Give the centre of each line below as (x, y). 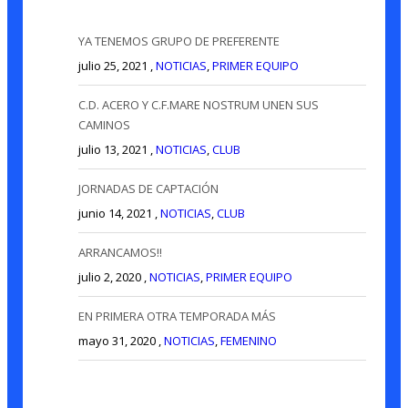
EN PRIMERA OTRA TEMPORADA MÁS (178, 316)
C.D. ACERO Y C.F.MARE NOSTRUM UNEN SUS (199, 104)
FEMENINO (249, 340)
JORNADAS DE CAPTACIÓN (149, 188)
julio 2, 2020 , (114, 276)
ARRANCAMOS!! (121, 252)
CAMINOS (105, 124)
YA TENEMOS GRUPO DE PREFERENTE (179, 41)
